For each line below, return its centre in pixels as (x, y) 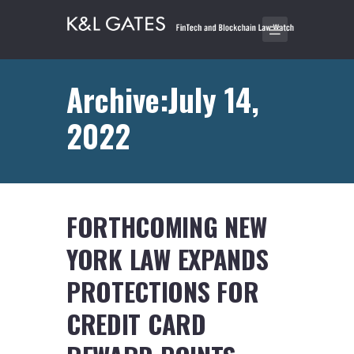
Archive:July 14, (163, 99)
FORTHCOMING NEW (167, 227)
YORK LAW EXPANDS (168, 259)
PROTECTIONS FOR (163, 292)
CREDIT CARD (136, 324)
